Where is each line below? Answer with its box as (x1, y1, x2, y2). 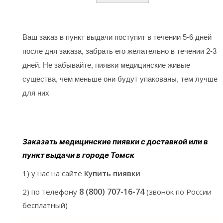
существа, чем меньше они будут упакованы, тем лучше (22, 75, 218, 83)
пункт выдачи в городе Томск (22, 150, 134, 160)
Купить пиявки (84, 168, 140, 178)
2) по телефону (22, 186, 79, 197)
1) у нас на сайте (22, 168, 84, 178)
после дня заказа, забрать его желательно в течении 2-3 (22, 47, 217, 55)
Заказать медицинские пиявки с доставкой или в (22, 136, 208, 146)
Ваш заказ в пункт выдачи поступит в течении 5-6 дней (22, 33, 212, 41)
